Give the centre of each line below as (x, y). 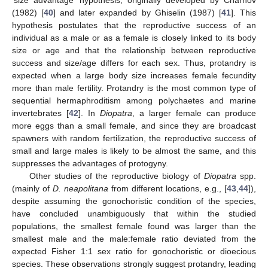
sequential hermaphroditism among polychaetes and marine (134, 100)
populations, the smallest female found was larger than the (134, 226)
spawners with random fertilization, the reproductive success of (134, 138)
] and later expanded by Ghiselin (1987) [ (137, 12)
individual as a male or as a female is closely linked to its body (134, 37)
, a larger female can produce (194, 113)
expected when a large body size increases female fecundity (134, 75)
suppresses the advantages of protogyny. (90, 163)
